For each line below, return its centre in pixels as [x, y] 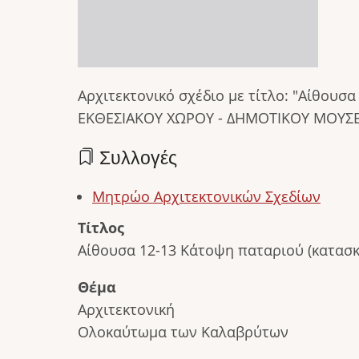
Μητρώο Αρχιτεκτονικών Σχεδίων [206, 197]
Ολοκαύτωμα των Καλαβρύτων [183, 331]
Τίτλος [101, 227]
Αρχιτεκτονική [126, 309]
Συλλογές [136, 158]
